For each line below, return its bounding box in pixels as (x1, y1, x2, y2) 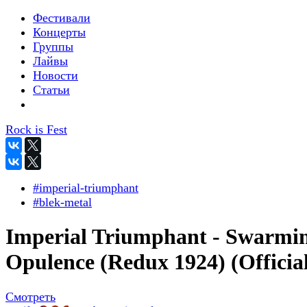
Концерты (33, 25, 86, 39)
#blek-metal (33, 195, 92, 209)
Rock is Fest (5, 123, 67, 136)
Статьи (33, 83, 70, 97)
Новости (33, 69, 78, 82)
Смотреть (5, 289, 56, 304)
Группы (33, 40, 73, 53)
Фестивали (33, 11, 90, 25)
